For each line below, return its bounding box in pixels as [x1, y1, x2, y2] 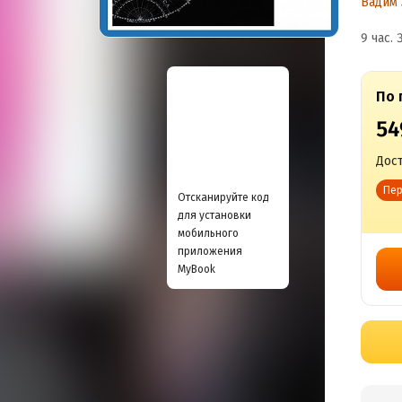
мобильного [178, 227, 239, 240]
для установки [178, 209, 251, 222]
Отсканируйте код [178, 191, 269, 204]
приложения [178, 245, 242, 258]
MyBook [178, 263, 215, 275]
